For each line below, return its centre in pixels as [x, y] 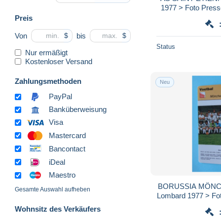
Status [166, 46]
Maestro [62, 175]
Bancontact [67, 148]
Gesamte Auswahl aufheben [53, 190]
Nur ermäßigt [46, 52]
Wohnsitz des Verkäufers [58, 209]
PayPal [60, 97]
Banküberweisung [78, 110]
